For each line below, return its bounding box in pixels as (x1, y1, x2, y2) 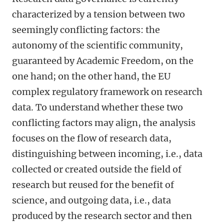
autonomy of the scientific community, (12, 39, 183, 51)
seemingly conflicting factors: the (12, 24, 160, 35)
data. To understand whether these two (12, 101, 183, 113)
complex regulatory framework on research (12, 86, 202, 97)
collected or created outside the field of (12, 163, 181, 175)
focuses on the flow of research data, (12, 132, 171, 144)
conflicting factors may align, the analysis (12, 117, 195, 128)
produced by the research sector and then (12, 210, 192, 221)
